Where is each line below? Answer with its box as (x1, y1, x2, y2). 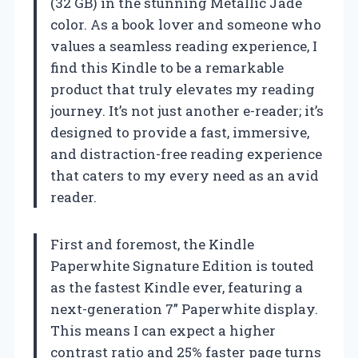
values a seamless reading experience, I (50, 37, 317, 56)
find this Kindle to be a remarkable (50, 58, 284, 78)
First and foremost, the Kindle (50, 235, 254, 254)
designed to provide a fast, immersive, (50, 123, 309, 142)
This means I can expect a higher (50, 321, 276, 340)
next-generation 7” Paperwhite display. (50, 300, 318, 319)
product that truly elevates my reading (50, 80, 315, 99)
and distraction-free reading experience (50, 145, 322, 164)
